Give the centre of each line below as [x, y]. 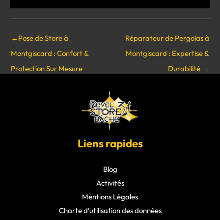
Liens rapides [110, 143]
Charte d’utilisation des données [110, 210]
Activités [110, 183]
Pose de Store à [43, 38]
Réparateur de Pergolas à [167, 38]
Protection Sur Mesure [47, 68]
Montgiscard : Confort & [50, 53]
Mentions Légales [110, 196]
